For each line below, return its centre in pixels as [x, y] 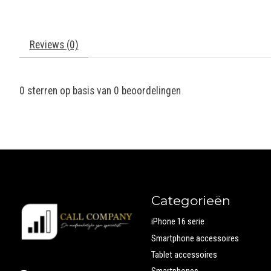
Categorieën [191, 201]
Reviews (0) [54, 44]
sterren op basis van [69, 90]
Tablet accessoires [184, 254]
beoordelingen [150, 90]
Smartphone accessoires [195, 238]
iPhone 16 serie [178, 222]
